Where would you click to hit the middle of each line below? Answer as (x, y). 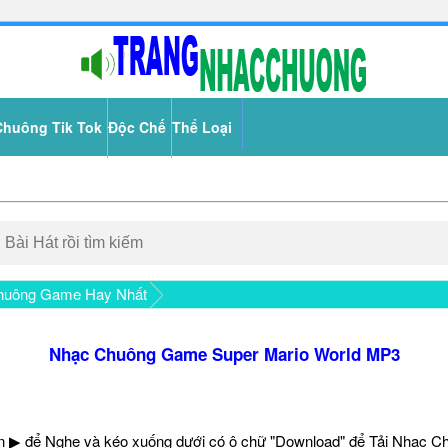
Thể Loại (201, 127)
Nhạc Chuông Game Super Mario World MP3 (224, 354)
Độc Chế (136, 127)
